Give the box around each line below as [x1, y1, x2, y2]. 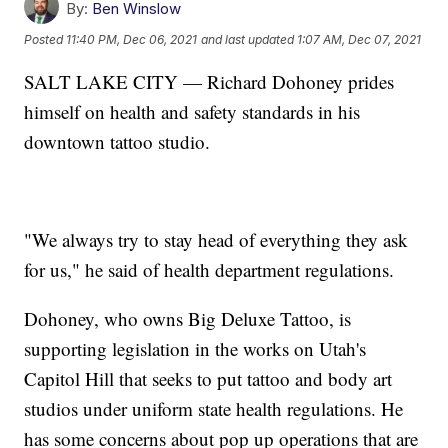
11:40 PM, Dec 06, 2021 [66, 32, 198, 48]
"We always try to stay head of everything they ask [24, 227, 409, 253]
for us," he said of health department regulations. [24, 257, 395, 283]
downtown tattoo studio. [24, 129, 211, 155]
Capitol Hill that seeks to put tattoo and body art [24, 366, 393, 392]
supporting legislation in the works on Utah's [24, 336, 367, 362]
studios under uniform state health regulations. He [24, 396, 404, 422]
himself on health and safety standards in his [24, 99, 361, 125]
